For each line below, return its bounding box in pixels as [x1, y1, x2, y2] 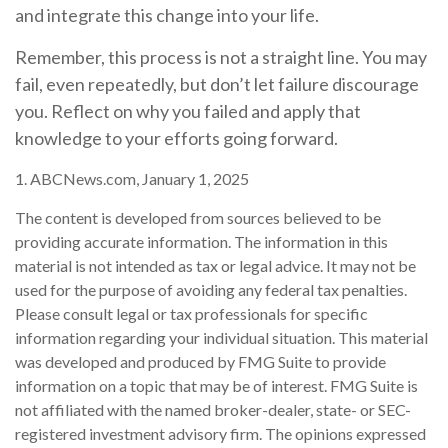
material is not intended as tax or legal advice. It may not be [15, 256, 416, 276]
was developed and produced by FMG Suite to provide [15, 352, 386, 372]
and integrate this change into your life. [15, 4, 319, 27]
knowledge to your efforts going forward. [15, 127, 338, 150]
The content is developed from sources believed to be [15, 208, 381, 228]
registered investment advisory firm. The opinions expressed [15, 424, 426, 444]
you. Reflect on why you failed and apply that [15, 100, 361, 123]
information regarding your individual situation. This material [15, 328, 428, 348]
